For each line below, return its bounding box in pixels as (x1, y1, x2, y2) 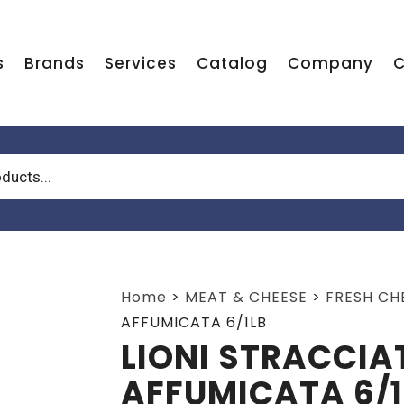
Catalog (196, 52, 268, 74)
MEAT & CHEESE (184, 287, 308, 308)
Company (287, 52, 373, 74)
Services (104, 52, 177, 74)
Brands (23, 52, 85, 74)
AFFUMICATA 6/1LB (120, 312, 267, 333)
